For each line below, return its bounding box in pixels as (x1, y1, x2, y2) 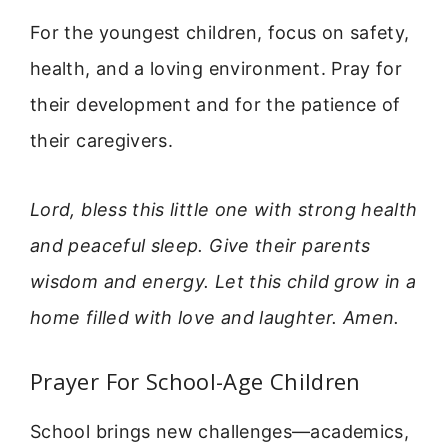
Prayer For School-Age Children (30, 366, 361, 397)
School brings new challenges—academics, (30, 421, 410, 443)
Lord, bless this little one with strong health (30, 198, 418, 220)
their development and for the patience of (30, 94, 401, 116)
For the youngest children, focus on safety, (30, 22, 410, 44)
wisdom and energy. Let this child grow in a (30, 270, 417, 292)
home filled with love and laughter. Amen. (30, 306, 400, 328)
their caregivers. (30, 130, 174, 152)
